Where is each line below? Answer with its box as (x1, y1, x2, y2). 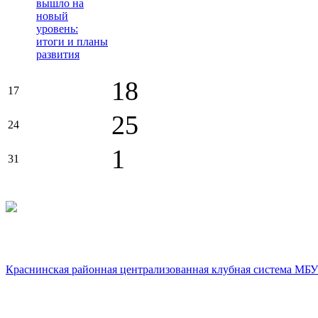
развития (36, 48, 79, 60)
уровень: (36, 22, 78, 35)
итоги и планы (36, 35, 108, 48)
